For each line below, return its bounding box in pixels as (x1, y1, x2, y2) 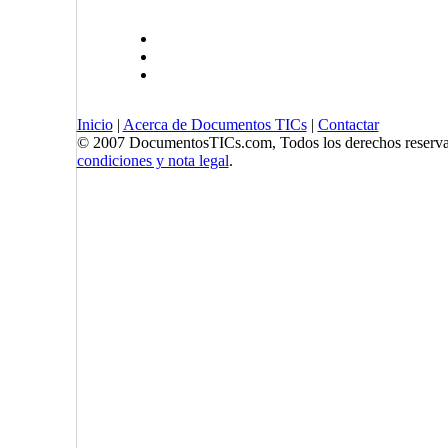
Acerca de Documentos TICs (122, 116, 307, 134)
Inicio (76, 116, 113, 134)
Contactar (317, 116, 379, 134)
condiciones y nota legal (76, 152, 229, 170)
